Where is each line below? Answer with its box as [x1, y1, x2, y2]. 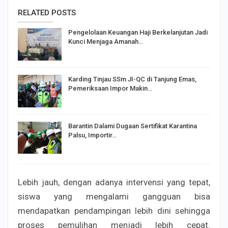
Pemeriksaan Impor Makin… [68, 84, 152, 92]
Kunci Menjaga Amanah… [68, 38, 143, 46]
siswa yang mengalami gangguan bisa [18, 191, 210, 202]
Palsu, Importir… [68, 131, 117, 139]
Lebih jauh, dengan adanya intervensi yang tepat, [18, 177, 210, 188]
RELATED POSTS [18, 8, 76, 18]
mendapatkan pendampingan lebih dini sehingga [18, 206, 210, 216]
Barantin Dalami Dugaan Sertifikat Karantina [68, 122, 197, 130]
